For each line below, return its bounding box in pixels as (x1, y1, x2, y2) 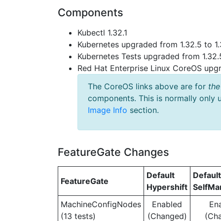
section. (127, 105, 159, 115)
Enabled (152, 199, 182, 209)
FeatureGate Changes (58, 146, 169, 158)
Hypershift (147, 182, 187, 192)
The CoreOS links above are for (88, 81, 208, 91)
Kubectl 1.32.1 (77, 28, 127, 37)
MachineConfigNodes (61, 199, 141, 209)
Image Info (88, 105, 127, 115)
